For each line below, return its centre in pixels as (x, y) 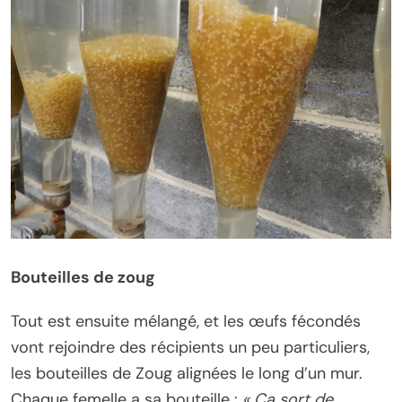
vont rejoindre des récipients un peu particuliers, (190, 347)
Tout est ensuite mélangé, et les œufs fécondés (186, 321)
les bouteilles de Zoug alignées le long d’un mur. (187, 373)
